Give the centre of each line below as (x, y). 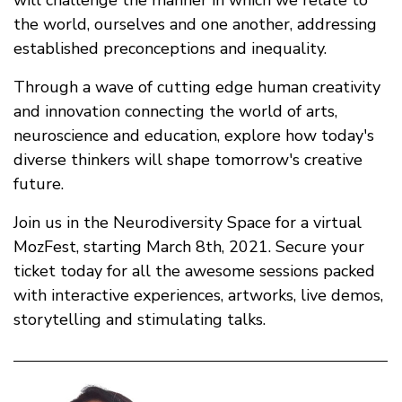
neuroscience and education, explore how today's (194, 135)
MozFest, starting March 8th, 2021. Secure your (189, 246)
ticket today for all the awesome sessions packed (194, 271)
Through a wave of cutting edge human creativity (197, 87)
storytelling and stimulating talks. (140, 319)
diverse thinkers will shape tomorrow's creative (188, 159)
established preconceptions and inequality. (170, 48)
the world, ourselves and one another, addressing (195, 24)
